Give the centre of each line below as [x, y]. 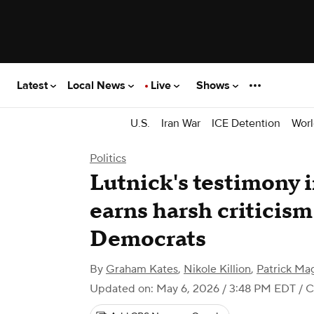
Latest [34, 85]
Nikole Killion [217, 269]
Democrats [148, 239]
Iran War [181, 123]
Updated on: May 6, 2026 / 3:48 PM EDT [193, 289]
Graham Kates [142, 269]
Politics [108, 158]
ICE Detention [246, 123]
